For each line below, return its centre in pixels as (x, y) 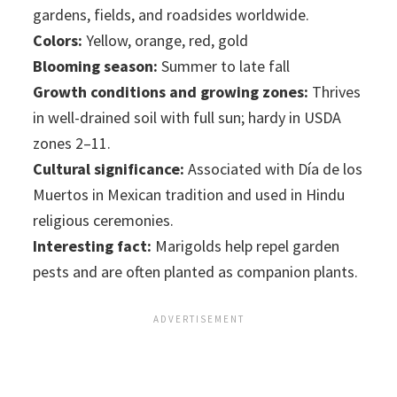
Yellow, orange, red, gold (166, 40)
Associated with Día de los (274, 168)
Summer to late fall (224, 66)
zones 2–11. (72, 143)
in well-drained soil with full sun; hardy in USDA (187, 117)
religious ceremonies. (104, 220)
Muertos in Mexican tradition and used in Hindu (189, 194)
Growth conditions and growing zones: (171, 91)
